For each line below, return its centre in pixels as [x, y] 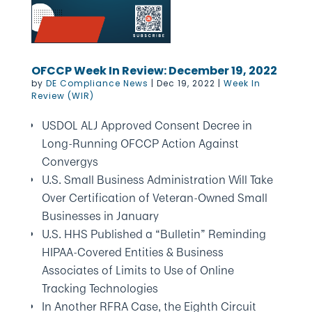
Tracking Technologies [100, 288]
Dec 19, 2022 [186, 83]
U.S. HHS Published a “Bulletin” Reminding [154, 234]
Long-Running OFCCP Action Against [140, 143]
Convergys [70, 162]
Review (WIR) [62, 96]
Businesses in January [100, 216]
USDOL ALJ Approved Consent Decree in [147, 125]
